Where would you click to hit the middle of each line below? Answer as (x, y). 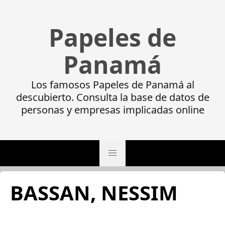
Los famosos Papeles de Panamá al (113, 85)
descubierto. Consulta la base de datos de (113, 97)
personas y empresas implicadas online (113, 110)
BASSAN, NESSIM (94, 193)
